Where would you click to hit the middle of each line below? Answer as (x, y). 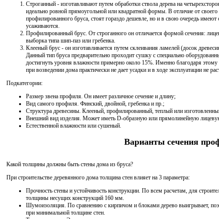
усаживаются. (43, 26)
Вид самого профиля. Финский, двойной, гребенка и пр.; (95, 104)
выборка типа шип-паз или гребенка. (71, 41)
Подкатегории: (24, 83)
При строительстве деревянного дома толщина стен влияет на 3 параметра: (98, 178)
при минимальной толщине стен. (66, 213)
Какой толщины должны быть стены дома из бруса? (70, 164)
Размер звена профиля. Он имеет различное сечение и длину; (101, 97)
